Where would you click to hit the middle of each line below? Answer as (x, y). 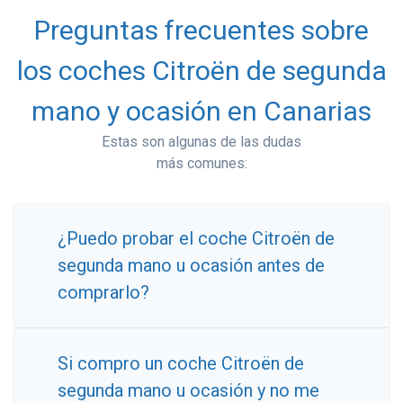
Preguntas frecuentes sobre (201, 31)
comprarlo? (103, 293)
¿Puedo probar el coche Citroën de (196, 239)
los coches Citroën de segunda (201, 71)
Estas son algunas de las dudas (201, 142)
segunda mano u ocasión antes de (191, 266)
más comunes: (201, 164)
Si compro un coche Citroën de (181, 364)
